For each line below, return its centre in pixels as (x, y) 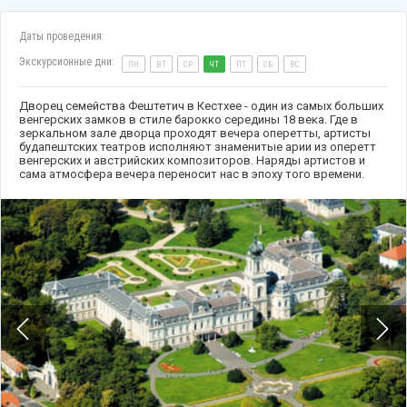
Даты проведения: (62, 36)
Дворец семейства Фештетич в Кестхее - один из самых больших (201, 106)
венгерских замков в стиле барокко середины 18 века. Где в (189, 119)
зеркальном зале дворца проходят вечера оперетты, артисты (195, 133)
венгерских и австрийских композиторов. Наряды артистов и (192, 160)
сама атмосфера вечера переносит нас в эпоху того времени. (192, 174)
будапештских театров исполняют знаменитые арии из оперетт (198, 147)
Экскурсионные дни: (68, 62)
